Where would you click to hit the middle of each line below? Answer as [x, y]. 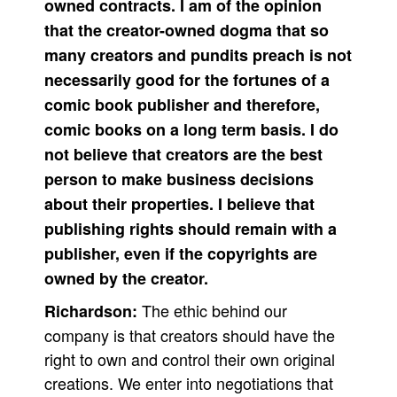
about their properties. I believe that [179, 204]
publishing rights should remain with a [191, 229]
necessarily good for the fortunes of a [187, 80]
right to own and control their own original [190, 359]
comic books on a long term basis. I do [191, 129]
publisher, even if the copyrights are [181, 253]
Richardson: [93, 311]
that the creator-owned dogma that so [187, 30]
